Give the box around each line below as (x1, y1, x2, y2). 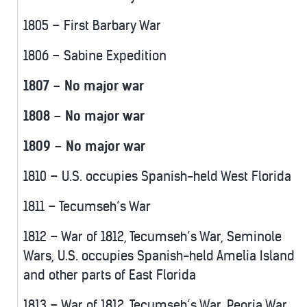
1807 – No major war (23, 78, 144, 95)
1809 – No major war (23, 138, 145, 155)
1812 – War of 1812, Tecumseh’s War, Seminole (23, 229, 282, 245)
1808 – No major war (23, 108, 145, 125)
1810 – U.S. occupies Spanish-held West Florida (23, 169, 291, 185)
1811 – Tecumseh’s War (23, 199, 151, 215)
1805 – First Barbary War (23, 18, 161, 34)
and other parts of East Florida (23, 267, 196, 284)
